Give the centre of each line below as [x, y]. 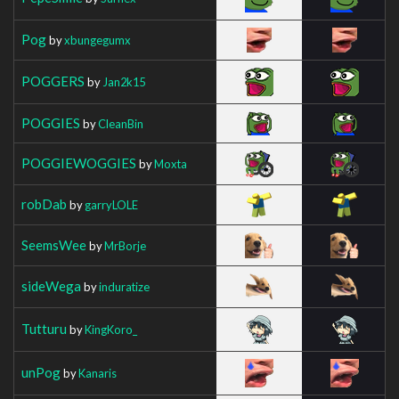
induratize [124, 286]
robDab [44, 204]
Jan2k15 [124, 81]
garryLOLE [111, 204]
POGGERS [53, 81]
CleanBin [121, 123]
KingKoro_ [111, 329]
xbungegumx [98, 40]
